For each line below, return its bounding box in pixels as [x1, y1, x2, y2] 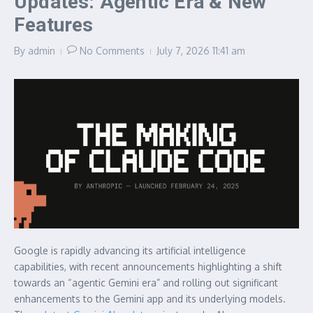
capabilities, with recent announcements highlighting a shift [14, 260, 282, 272]
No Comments [80, 44, 145, 57]
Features [14, 13, 94, 36]
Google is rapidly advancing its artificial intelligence [14, 244, 246, 256]
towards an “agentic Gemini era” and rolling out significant [14, 276, 278, 289]
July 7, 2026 [156, 44, 212, 57]
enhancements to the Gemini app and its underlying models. [14, 292, 286, 305]
